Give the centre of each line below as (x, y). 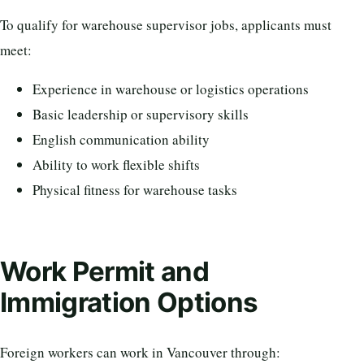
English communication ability (121, 139)
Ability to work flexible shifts (116, 164)
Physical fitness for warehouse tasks (135, 189)
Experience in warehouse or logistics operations (171, 89)
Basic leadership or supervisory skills (141, 114)
